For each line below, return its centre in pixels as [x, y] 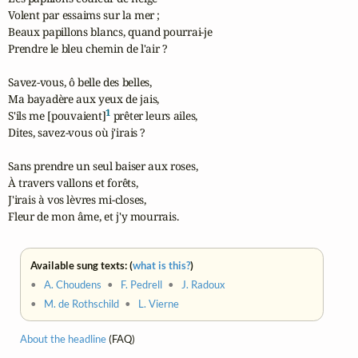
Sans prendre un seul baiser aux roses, [103, 166]
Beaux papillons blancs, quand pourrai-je [110, 32]
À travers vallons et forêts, [73, 183]
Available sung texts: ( [82, 265]
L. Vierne [159, 303]
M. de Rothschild [82, 303]
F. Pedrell [142, 284]
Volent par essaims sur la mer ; [84, 15]
